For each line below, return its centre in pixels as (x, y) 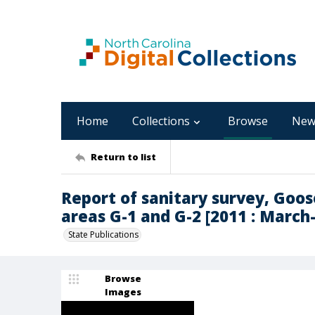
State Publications (103, 234)
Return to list (123, 156)
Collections (161, 121)
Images (123, 292)
